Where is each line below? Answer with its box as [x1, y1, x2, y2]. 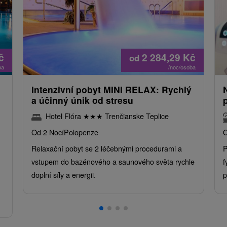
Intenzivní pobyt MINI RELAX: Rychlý [31, 83, 192, 96]
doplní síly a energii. [31, 169, 96, 180]
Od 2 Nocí [31, 127, 64, 138]
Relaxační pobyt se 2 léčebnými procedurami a [31, 143, 182, 154]
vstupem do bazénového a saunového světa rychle [31, 156, 195, 167]
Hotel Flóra [45, 110, 83, 122]
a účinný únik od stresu [31, 94, 133, 107]
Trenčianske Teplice [102, 110, 169, 122]
